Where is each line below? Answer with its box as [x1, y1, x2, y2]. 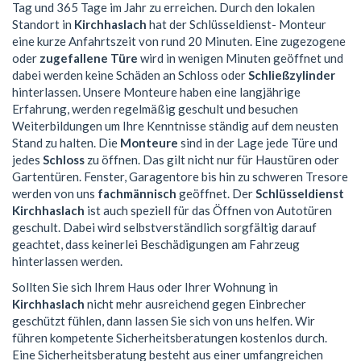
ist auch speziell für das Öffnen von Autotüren [85, 203, 332, 218]
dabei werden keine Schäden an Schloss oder [12, 68, 248, 83]
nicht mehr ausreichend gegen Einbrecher [85, 296, 306, 311]
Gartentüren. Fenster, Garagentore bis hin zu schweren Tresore [12, 169, 348, 185]
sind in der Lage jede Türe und [178, 135, 338, 151]
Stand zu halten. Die [12, 135, 120, 151]
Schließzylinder [248, 68, 335, 83]
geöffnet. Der [176, 186, 255, 201]
